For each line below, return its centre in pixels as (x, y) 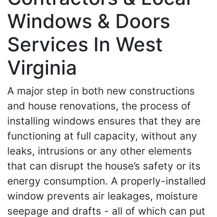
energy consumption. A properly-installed (107, 181)
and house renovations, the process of (99, 106)
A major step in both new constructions (101, 91)
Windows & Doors (89, 21)
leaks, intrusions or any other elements (100, 151)
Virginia (42, 67)
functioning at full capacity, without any (102, 136)
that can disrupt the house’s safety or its (104, 166)
